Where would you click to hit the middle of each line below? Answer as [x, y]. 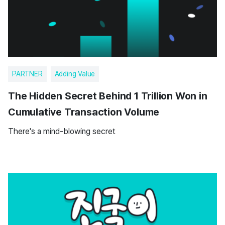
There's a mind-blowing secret [62, 131]
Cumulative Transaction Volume [84, 112]
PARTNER [27, 74]
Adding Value [75, 74]
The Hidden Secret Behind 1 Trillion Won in [108, 96]
